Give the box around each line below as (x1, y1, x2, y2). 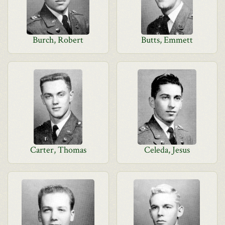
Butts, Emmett (141, 34, 193, 46)
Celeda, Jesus (144, 144, 190, 156)
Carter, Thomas (30, 144, 86, 156)
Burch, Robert (33, 34, 84, 46)
